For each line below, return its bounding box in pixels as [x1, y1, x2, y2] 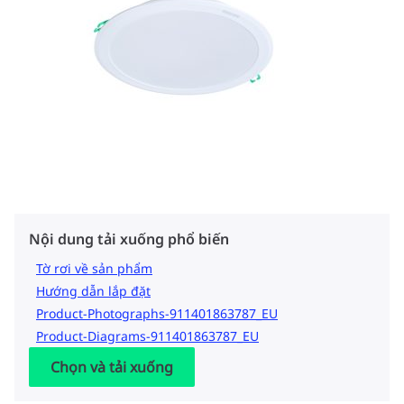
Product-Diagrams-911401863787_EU [36, 327, 259, 345]
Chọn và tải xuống [50, 357, 173, 378]
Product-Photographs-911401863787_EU [36, 305, 278, 323]
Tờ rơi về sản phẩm [36, 260, 152, 278]
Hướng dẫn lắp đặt [36, 282, 151, 300]
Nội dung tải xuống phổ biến [29, 229, 229, 250]
